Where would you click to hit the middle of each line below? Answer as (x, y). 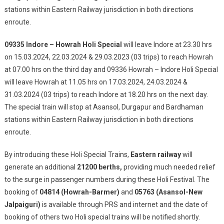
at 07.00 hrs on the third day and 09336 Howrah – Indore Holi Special (111, 69)
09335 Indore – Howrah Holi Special (63, 44)
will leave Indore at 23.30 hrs (167, 44)
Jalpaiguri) (22, 204)
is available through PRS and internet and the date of (124, 204)
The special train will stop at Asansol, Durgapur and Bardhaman (104, 107)
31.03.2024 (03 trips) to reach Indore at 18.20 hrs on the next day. (106, 94)
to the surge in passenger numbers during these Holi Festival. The (107, 179)
